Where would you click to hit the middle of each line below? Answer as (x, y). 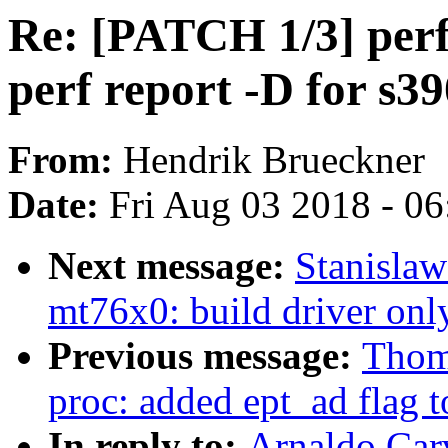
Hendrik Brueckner (274, 160)
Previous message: (205, 356)
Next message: (171, 266)
